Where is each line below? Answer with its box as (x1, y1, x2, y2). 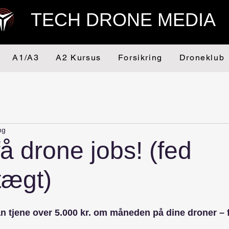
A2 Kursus (56, 53, 101, 62)
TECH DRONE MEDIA (31, 9, 216, 30)
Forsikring (118, 53, 163, 62)
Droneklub (179, 53, 225, 62)
